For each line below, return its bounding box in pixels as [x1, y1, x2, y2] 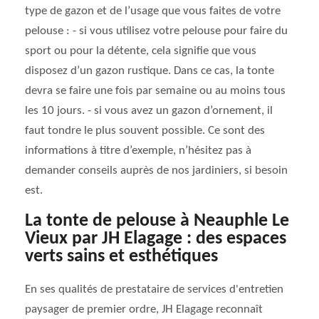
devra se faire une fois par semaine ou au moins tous [25, 85, 286, 97]
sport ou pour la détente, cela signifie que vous [25, 45, 256, 57]
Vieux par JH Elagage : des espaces [25, 230, 286, 248]
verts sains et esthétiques [25, 248, 218, 266]
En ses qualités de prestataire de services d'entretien [25, 283, 283, 296]
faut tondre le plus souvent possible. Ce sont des [25, 125, 265, 137]
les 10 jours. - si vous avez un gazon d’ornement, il [25, 105, 273, 117]
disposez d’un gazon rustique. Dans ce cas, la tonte [25, 65, 274, 77]
